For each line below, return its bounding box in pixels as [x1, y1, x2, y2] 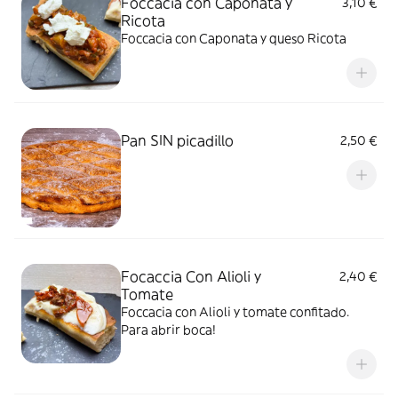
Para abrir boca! [121, 322, 216, 338]
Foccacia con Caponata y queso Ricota [121, 30, 346, 46]
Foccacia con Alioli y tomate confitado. [121, 304, 349, 320]
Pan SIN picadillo [121, 131, 234, 149]
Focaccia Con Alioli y [121, 267, 261, 285]
